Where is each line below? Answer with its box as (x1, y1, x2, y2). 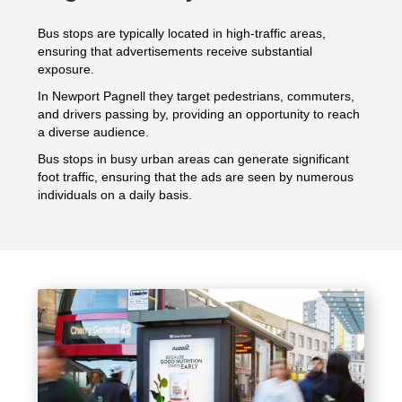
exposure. (38, 61, 95, 76)
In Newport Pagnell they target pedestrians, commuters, (38, 88, 355, 103)
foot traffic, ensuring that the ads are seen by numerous (38, 169, 354, 184)
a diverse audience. (38, 124, 150, 139)
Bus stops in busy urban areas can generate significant (38, 151, 350, 166)
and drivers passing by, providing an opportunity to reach (38, 106, 361, 121)
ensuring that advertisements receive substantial (38, 43, 313, 58)
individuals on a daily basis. (38, 187, 193, 202)
